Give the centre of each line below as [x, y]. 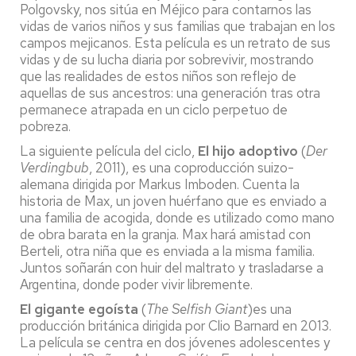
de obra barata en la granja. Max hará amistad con [165, 234]
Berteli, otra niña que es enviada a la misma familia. [167, 251]
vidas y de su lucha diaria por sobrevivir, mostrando [167, 59]
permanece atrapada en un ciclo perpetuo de [154, 109]
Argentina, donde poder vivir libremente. [136, 284]
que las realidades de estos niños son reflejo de [158, 76]
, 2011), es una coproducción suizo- [192, 167]
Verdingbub [54, 167]
